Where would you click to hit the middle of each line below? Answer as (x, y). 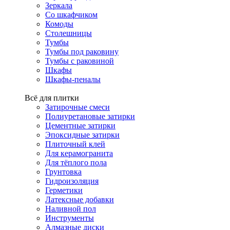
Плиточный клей (75, 144)
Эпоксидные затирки (82, 135)
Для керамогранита (79, 153)
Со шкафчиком (71, 15)
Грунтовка (63, 172)
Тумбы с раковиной (80, 61)
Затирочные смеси (78, 107)
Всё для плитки (52, 98)
